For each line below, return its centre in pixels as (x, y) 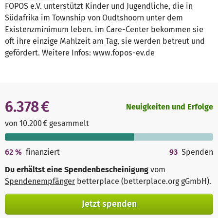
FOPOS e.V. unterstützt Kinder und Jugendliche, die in (99, 6)
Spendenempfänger (40, 182)
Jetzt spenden (109, 204)
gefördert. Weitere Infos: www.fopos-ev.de (80, 53)
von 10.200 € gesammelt (47, 124)
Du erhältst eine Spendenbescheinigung (77, 170)
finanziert (43, 152)
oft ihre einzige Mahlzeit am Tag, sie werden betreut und (105, 41)
